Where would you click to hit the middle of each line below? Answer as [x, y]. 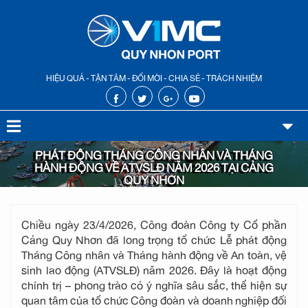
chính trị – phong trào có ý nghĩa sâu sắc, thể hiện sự [154, 283]
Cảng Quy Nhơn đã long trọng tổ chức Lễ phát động [154, 238]
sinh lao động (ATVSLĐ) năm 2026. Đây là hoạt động [154, 268]
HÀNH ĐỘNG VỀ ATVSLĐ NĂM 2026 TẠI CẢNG [154, 165]
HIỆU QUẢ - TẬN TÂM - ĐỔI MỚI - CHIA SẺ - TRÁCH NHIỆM [154, 76]
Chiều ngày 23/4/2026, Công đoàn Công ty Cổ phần [154, 223]
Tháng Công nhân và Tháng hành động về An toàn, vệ [154, 253]
